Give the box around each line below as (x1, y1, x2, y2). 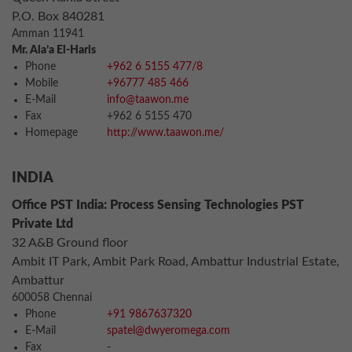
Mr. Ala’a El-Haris (12, 45, 96, 56)
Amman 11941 (12, 28, 84, 39)
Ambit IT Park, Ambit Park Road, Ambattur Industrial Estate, (12, 255, 339, 268)
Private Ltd (12, 218, 73, 230)
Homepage (25, 127, 78, 138)
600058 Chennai (12, 292, 92, 303)
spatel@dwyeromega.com (107, 325, 230, 336)
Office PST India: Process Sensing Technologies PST (12, 199, 304, 211)
